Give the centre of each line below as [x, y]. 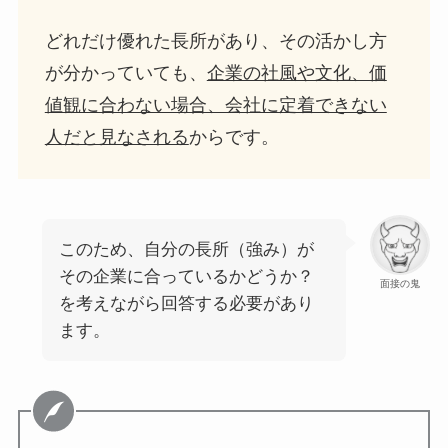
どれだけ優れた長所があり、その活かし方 [215, 40]
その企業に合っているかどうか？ [186, 277]
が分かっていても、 [125, 72]
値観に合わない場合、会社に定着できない [215, 104]
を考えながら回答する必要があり [186, 304]
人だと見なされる [116, 136]
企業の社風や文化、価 [296, 72]
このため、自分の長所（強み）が [186, 250]
